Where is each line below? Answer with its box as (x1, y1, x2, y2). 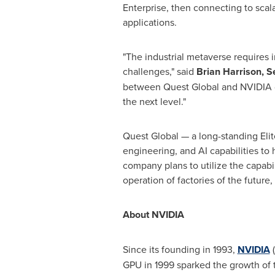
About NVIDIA (122, 207, 184, 222)
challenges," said (122, 64, 196, 78)
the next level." (122, 95, 188, 108)
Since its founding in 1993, (122, 242, 238, 256)
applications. (122, 15, 177, 29)
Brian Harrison (196, 64, 261, 79)
